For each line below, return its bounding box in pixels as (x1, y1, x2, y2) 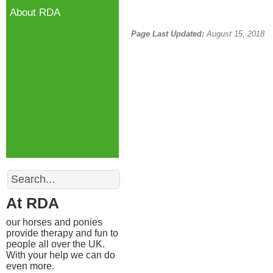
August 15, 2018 (204, 29, 264, 38)
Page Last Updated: (131, 29, 204, 38)
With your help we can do (6, 250, 115, 260)
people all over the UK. (6, 239, 105, 249)
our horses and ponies (6, 217, 102, 227)
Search (5, 166, 38, 177)
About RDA (10, 7, 60, 18)
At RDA (6, 194, 59, 211)
